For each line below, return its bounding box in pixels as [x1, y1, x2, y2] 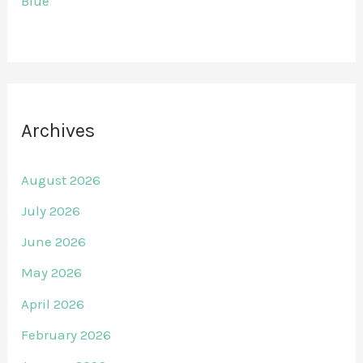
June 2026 [21, 233, 87, 250]
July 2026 [21, 202, 81, 219]
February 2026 [21, 326, 112, 343]
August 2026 [21, 171, 101, 188]
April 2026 [21, 295, 85, 312]
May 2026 [21, 264, 83, 281]
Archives [21, 118, 96, 142]
